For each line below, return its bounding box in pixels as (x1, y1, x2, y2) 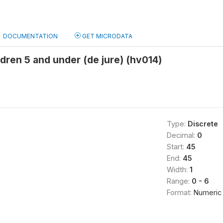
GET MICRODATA (81, 32, 132, 40)
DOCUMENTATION (3, 32, 58, 40)
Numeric (193, 188, 222, 197)
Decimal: (166, 131, 197, 139)
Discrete (187, 119, 218, 128)
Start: (166, 142, 186, 151)
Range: (166, 177, 192, 185)
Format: (166, 188, 194, 197)
